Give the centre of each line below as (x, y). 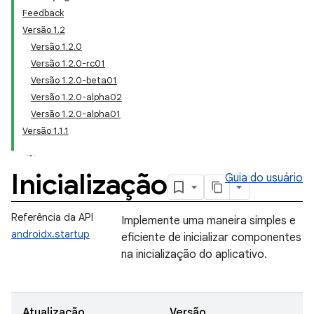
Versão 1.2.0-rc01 (68, 63)
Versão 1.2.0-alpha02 (76, 97)
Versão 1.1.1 (46, 131)
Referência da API (52, 217)
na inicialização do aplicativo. (194, 254)
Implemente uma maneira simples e (209, 221)
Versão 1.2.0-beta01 (74, 80)
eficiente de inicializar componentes (211, 238)
